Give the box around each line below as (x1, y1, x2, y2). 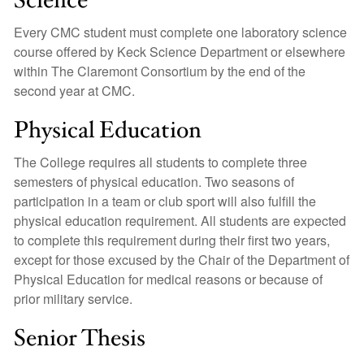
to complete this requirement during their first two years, (14, 231, 330, 250)
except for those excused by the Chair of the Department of (14, 250, 349, 270)
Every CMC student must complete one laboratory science (14, 23, 347, 42)
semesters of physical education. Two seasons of (14, 172, 294, 192)
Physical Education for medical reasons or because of (14, 270, 323, 289)
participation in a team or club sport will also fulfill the (14, 192, 316, 211)
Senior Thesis (14, 323, 145, 355)
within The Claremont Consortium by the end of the (14, 62, 305, 81)
